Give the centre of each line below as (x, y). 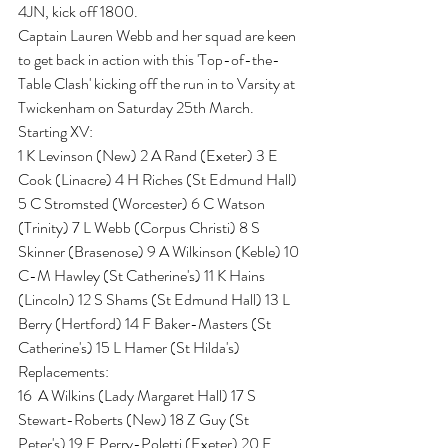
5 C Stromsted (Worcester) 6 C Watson (143, 203)
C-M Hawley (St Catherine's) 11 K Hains (143, 275)
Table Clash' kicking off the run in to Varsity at (158, 83)
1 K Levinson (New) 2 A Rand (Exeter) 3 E (149, 155)
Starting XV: (55, 131)
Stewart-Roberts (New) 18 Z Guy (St (135, 419)
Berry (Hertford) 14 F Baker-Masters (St (146, 323)
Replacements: (65, 371)
